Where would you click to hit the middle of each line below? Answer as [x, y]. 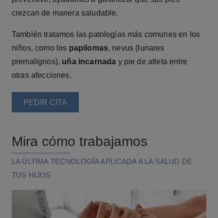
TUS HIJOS [31, 175]
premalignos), [36, 61]
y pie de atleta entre [152, 61]
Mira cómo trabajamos [80, 141]
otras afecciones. [42, 75]
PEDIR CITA [45, 102]
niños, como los [40, 48]
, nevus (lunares [136, 48]
